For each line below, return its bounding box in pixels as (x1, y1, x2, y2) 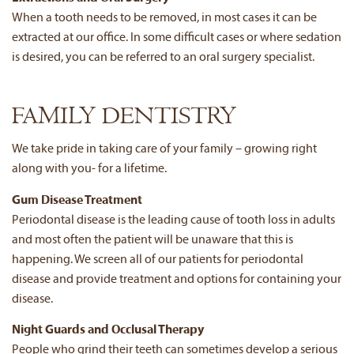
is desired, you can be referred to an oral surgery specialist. (12, 51, 314, 64)
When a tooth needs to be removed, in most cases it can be (12, 12, 317, 24)
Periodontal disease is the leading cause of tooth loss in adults (12, 213, 335, 227)
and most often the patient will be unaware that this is (12, 233, 293, 247)
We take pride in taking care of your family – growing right (12, 143, 317, 156)
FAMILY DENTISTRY (12, 102, 236, 131)
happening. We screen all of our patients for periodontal (12, 253, 303, 266)
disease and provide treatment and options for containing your (12, 273, 341, 286)
